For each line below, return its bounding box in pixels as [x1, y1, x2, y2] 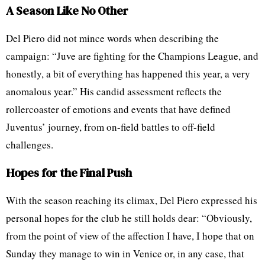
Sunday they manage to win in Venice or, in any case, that [6, 246, 244, 260]
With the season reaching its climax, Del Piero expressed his [6, 193, 257, 207]
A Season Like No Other [6, 2, 128, 19]
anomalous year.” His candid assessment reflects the [6, 84, 222, 98]
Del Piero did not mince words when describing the [6, 31, 219, 45]
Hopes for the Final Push [6, 164, 132, 181]
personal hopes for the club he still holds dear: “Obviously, [6, 211, 252, 225]
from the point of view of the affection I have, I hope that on [6, 228, 254, 243]
